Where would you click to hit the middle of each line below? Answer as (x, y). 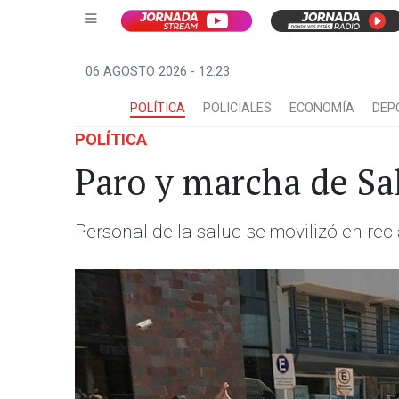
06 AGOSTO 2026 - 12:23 (158, 72)
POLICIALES (237, 108)
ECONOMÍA (322, 108)
